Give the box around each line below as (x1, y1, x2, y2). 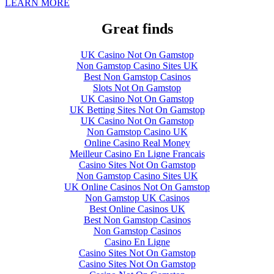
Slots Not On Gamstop (93, 83, 181, 94)
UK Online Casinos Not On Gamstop (64, 182, 210, 193)
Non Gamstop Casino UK (86, 127, 188, 138)
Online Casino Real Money (84, 138, 190, 149)
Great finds (101, 21, 173, 37)
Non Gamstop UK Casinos (84, 193, 190, 204)
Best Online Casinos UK (89, 204, 185, 215)
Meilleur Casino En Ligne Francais (69, 149, 205, 160)
